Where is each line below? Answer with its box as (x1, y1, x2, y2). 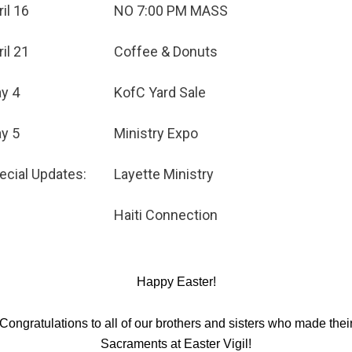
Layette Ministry (114, 166, 214, 182)
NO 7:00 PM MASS (114, 2, 228, 19)
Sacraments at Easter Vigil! (101, 337, 251, 350)
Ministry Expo (114, 125, 198, 141)
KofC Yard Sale (114, 84, 206, 101)
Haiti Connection (114, 207, 218, 223)
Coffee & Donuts (114, 43, 218, 60)
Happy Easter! (136, 275, 216, 288)
